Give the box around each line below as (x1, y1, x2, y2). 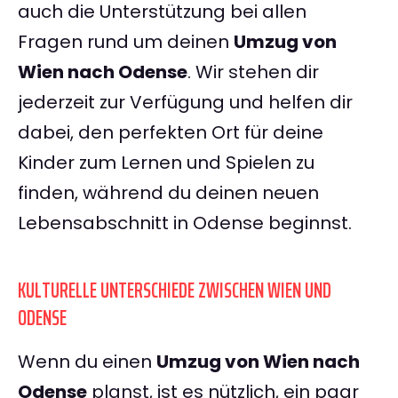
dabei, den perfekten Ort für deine (18, 120, 323, 146)
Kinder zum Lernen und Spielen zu (18, 150, 314, 176)
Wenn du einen (18, 349, 156, 375)
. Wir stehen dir (187, 60, 319, 85)
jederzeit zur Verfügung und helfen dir (18, 90, 353, 115)
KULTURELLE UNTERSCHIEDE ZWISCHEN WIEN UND (18, 274, 331, 308)
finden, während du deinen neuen (18, 180, 319, 206)
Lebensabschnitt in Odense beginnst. (18, 211, 352, 236)
